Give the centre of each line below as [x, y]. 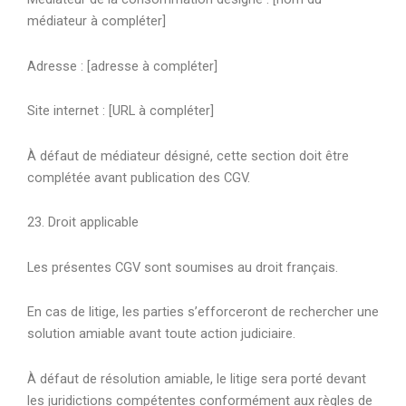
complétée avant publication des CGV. [139, 177]
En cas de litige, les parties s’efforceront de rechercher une [203, 312]
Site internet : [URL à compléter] [121, 111]
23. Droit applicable [83, 222]
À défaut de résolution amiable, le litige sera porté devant [197, 378]
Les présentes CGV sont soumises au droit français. [183, 267]
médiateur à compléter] [97, 21]
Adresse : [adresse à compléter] [122, 66]
